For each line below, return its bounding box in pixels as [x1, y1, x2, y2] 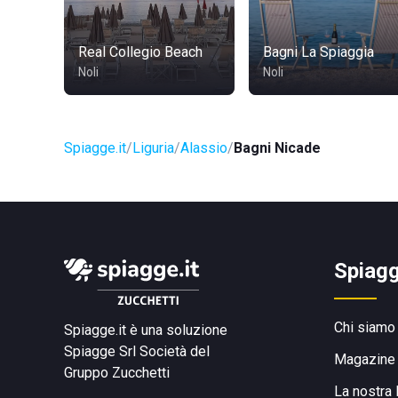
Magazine [334, 351, 395, 368]
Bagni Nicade [234, 139, 321, 156]
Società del [139, 343, 210, 360]
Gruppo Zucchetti [64, 364, 170, 381]
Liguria [132, 139, 174, 156]
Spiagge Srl [64, 343, 136, 360]
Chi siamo [334, 319, 395, 336]
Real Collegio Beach [78, 44, 203, 60]
